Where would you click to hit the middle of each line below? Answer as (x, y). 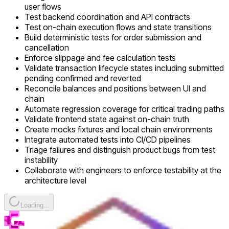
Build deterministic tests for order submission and (113, 38)
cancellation (47, 48)
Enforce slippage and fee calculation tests (100, 58)
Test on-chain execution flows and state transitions (118, 27)
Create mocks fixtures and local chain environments (119, 130)
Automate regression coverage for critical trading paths (124, 109)
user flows (43, 7)
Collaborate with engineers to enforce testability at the (123, 170)
